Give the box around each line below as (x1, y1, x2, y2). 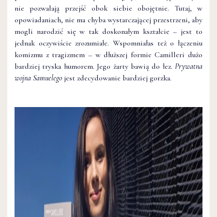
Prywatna (175, 61, 202, 71)
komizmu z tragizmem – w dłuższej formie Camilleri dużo (15, 49, 202, 60)
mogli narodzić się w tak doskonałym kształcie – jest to (15, 26, 202, 36)
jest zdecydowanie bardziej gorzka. (62, 73, 171, 83)
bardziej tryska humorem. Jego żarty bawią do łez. (15, 61, 175, 71)
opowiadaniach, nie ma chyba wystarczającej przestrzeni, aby (15, 15, 202, 25)
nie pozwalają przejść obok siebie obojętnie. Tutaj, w (15, 3, 202, 13)
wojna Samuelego (15, 73, 62, 83)
